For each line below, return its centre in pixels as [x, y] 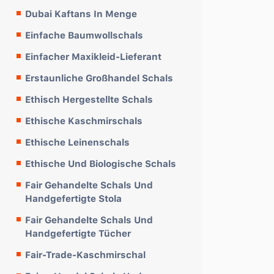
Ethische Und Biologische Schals [101, 163]
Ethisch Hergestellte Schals [89, 99]
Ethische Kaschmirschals [84, 120]
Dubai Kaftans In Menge [81, 13]
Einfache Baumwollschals [84, 35]
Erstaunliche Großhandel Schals [99, 78]
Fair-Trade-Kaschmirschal [85, 254]
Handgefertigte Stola [73, 198]
